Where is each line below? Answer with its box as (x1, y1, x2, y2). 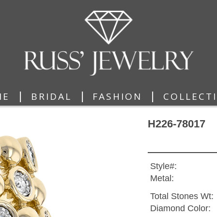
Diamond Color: (150, 203, 211, 214)
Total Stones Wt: (150, 191, 214, 201)
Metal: (150, 173, 174, 184)
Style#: (150, 161, 177, 171)
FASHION (93, 90, 142, 103)
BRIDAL (31, 90, 72, 103)
